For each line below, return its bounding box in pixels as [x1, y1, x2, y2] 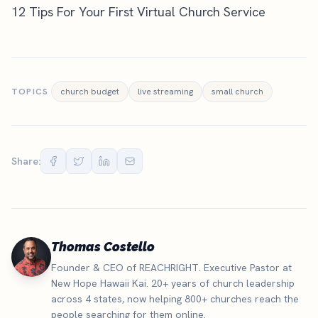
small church [212, 86, 264, 97]
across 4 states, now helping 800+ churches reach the [51, 292, 299, 305]
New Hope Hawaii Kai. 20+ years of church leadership [51, 277, 295, 290]
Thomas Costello [51, 239, 155, 254]
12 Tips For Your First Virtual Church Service [11, 4, 265, 20]
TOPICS [11, 86, 49, 97]
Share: [11, 155, 40, 168]
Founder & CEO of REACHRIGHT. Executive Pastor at [51, 261, 292, 274]
